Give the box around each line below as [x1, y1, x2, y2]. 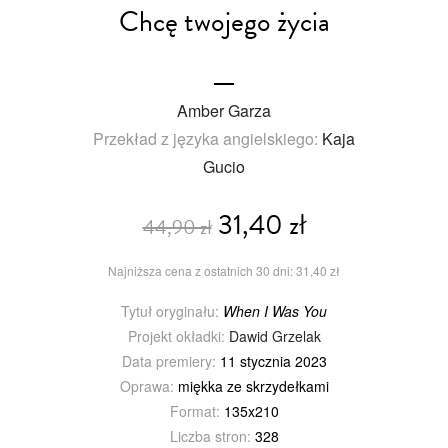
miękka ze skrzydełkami [173, 375, 329, 396]
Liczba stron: [169, 425, 251, 446]
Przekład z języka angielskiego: [93, 126, 322, 150]
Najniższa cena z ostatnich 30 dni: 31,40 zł [108, 261, 340, 279]
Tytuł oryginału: [121, 300, 219, 321]
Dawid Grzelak [228, 325, 321, 346]
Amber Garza [177, 98, 271, 122]
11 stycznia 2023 [215, 350, 327, 371]
